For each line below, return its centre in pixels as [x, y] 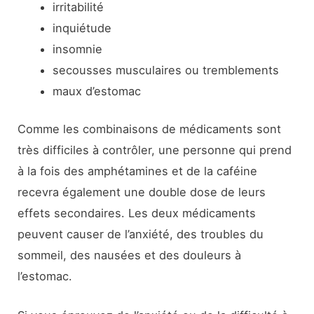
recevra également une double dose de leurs [142, 192]
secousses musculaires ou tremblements [165, 70]
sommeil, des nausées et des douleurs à [130, 255]
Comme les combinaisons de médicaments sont [150, 129]
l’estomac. [45, 277]
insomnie [77, 49]
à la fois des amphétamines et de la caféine [138, 171]
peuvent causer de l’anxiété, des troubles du [141, 234]
